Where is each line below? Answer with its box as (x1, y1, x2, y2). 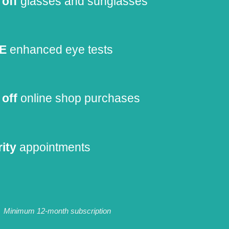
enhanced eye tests (6, 43, 113, 57)
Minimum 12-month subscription (4, 206, 111, 215)
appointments (16, 140, 90, 154)
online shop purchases (17, 91, 140, 105)
